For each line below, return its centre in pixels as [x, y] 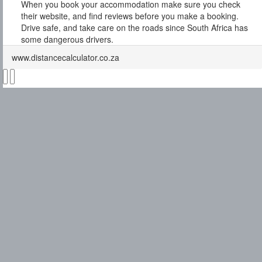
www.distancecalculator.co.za [65, 58]
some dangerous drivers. [67, 39]
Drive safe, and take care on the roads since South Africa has [135, 28]
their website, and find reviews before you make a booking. [130, 16]
